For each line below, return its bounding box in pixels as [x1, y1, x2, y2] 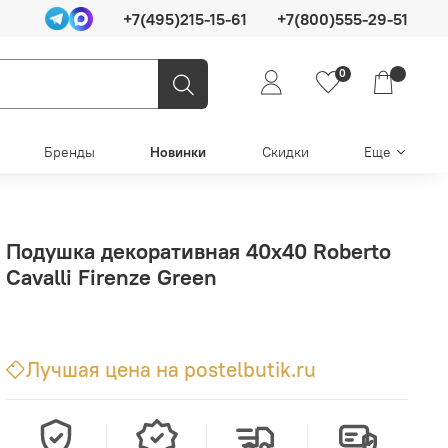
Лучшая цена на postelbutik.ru [26, 355, 317, 383]
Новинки [150, 143, 207, 162]
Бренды [43, 143, 95, 162]
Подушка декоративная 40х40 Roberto [6, 236, 392, 265]
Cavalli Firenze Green [6, 262, 218, 291]
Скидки [261, 143, 309, 162]
